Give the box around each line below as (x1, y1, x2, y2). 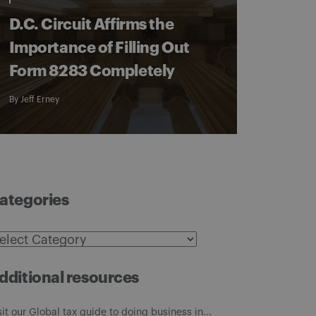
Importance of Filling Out (8, 40, 190, 56)
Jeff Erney (20, 95, 59, 104)
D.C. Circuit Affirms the (8, 17, 174, 32)
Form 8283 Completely (8, 63, 175, 79)
